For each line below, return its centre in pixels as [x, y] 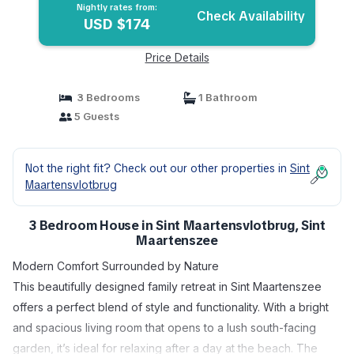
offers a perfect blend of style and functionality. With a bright [171, 307]
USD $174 [117, 24]
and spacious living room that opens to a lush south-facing [164, 328]
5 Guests [95, 117]
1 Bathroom [227, 98]
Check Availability [251, 16]
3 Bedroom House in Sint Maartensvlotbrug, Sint [177, 226]
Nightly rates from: [117, 7]
